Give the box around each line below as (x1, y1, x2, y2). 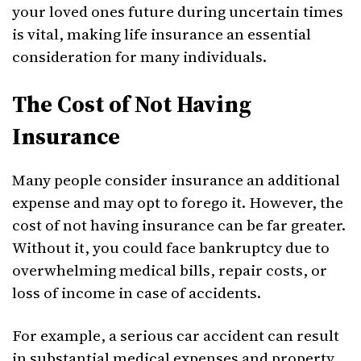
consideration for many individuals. (12, 46, 267, 67)
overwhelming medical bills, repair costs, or (12, 259, 327, 280)
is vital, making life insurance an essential (12, 23, 311, 44)
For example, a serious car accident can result (12, 325, 339, 346)
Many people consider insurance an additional (12, 169, 340, 190)
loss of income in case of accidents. (12, 282, 261, 303)
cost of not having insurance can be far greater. (12, 214, 346, 235)
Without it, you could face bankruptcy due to (12, 237, 330, 258)
